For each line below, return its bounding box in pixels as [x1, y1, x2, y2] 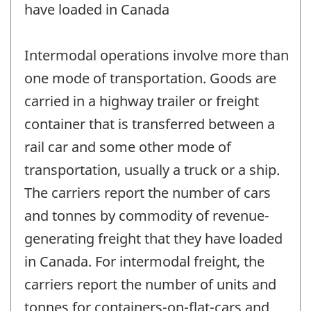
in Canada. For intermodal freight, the [24, 252, 264, 271]
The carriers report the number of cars [24, 183, 271, 203]
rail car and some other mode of [24, 137, 231, 157]
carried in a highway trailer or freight [24, 92, 259, 111]
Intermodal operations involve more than [24, 46, 289, 65]
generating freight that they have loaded [24, 229, 283, 249]
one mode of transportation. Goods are [24, 69, 276, 88]
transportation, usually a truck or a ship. [24, 160, 280, 180]
